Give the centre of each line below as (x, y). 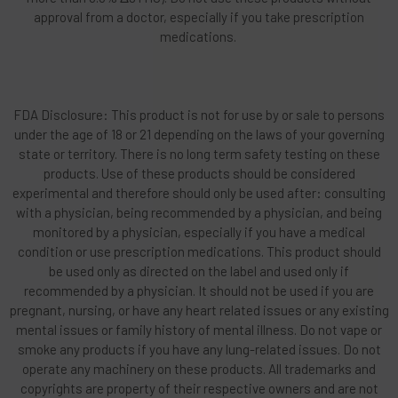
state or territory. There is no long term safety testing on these (199, 153)
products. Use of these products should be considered (199, 173)
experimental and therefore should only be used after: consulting (199, 192)
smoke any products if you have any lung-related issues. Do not (199, 349)
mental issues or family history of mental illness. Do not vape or (199, 329)
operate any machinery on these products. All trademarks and (199, 368)
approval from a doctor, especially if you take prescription (199, 16)
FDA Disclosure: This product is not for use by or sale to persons (199, 114)
